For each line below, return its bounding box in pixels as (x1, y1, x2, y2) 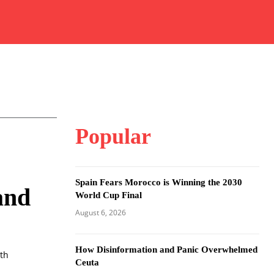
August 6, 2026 (75, 207, 126, 218)
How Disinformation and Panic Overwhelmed (75, 245, 257, 254)
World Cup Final (75, 190, 142, 200)
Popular (75, 124, 151, 149)
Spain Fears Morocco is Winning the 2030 (75, 177, 242, 187)
